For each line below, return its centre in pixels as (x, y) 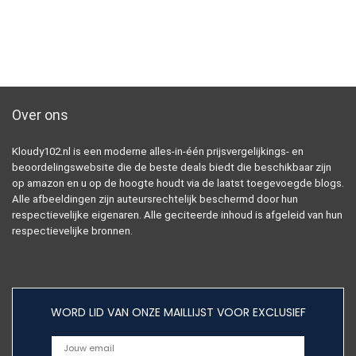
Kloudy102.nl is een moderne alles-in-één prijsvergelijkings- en (158, 152)
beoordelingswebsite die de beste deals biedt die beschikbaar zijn (172, 168)
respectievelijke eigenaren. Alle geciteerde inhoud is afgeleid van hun (177, 215)
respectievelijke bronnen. (72, 231)
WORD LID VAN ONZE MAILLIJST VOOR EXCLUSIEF (178, 313)
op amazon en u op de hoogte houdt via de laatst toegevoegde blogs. (178, 184)
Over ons (40, 115)
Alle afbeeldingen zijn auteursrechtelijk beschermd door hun (155, 199)
